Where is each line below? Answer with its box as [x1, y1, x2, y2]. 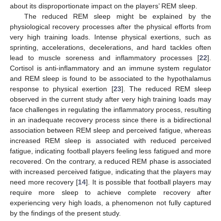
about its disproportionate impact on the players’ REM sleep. [10, 1, 197, 10]
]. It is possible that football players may [86, 178, 212, 186]
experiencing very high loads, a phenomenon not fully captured [10, 198, 211, 207]
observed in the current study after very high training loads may [10, 95, 211, 103]
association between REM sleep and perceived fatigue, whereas [10, 126, 211, 134]
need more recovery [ [10, 178, 78, 186]
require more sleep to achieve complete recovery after [10, 188, 211, 196]
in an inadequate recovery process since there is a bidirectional [10, 115, 211, 124]
